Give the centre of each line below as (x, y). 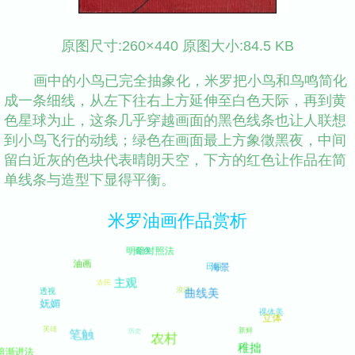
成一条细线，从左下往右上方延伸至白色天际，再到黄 (175, 100)
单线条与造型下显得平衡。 (90, 179)
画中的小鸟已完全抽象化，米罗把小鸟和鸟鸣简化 (190, 80)
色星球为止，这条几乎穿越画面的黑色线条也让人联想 (175, 120)
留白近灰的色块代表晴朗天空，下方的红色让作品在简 (175, 159)
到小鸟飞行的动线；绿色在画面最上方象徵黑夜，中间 (175, 139)
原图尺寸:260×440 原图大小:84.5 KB (177, 46)
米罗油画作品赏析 (177, 221)
